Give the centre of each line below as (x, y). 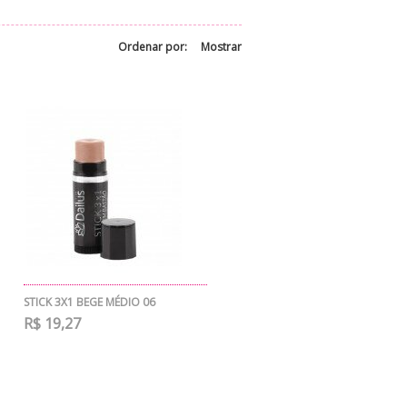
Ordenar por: (153, 47)
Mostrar (221, 47)
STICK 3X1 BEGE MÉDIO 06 (89, 302)
